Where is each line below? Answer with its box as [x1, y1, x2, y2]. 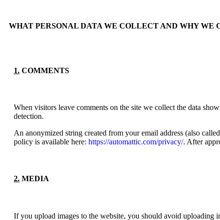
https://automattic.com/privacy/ [88, 137, 183, 146]
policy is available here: [14, 137, 88, 146]
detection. [14, 112, 44, 121]
